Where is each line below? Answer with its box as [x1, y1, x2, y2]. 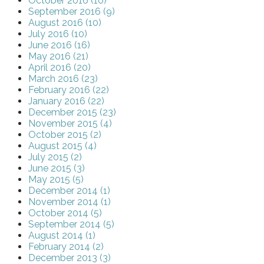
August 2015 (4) [28, 140, 97, 152]
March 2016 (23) [28, 73, 98, 85]
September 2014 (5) [28, 219, 114, 230]
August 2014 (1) [28, 230, 95, 242]
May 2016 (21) [28, 51, 88, 62]
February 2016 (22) [28, 84, 109, 96]
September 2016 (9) [28, 6, 115, 18]
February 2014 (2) [28, 241, 104, 253]
